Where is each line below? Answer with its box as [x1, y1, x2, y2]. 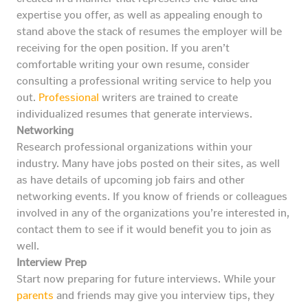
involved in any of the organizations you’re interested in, [16, 206, 289, 220]
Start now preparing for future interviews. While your [16, 272, 276, 286]
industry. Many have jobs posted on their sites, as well [16, 157, 280, 170]
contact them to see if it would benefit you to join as [16, 223, 272, 236]
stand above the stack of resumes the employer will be [16, 25, 282, 38]
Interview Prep [16, 256, 87, 269]
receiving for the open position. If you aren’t [16, 41, 230, 55]
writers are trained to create [99, 91, 238, 104]
